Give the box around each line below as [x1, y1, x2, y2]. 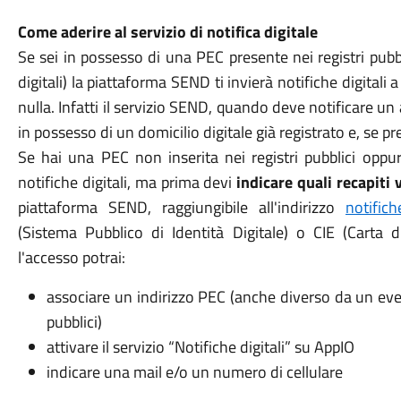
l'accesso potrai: [17, 245, 125, 269]
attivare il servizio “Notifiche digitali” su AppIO [46, 335, 354, 359]
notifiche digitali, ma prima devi [17, 170, 237, 194]
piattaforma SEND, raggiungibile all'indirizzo [17, 195, 346, 219]
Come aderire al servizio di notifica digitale [17, 20, 318, 44]
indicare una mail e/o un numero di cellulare [46, 360, 343, 384]
